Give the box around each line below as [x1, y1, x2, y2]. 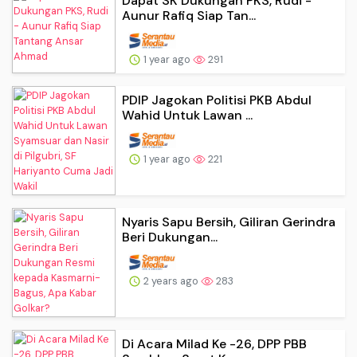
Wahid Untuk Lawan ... [122, 106, 253, 124]
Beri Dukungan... [122, 228, 218, 245]
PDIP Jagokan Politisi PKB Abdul [122, 91, 312, 108]
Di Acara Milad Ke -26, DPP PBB [122, 335, 307, 352]
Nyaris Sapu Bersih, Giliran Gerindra [122, 213, 335, 230]
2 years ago [141, 273, 201, 288]
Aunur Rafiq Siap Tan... [122, 6, 256, 24]
